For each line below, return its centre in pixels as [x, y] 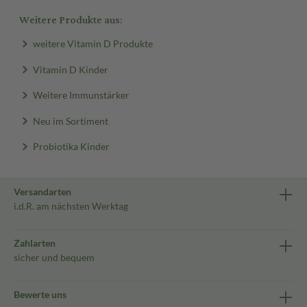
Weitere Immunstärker [81, 95]
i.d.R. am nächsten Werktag [71, 206]
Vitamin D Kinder [70, 69]
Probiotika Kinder [71, 146]
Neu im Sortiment [70, 120]
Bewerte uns [40, 294]
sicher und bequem [54, 257]
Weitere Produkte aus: [71, 20]
